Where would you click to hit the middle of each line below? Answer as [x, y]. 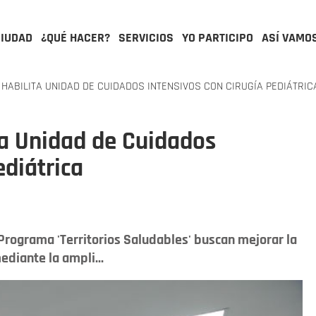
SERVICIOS [146, 38]
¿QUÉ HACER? [75, 38]
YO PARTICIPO [218, 38]
